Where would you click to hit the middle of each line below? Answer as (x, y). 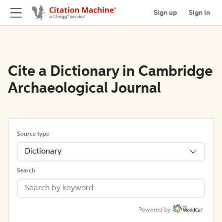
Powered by (154, 210)
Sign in (199, 13)
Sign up (165, 13)
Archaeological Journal (84, 89)
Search (26, 171)
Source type (33, 134)
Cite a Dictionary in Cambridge (110, 72)
